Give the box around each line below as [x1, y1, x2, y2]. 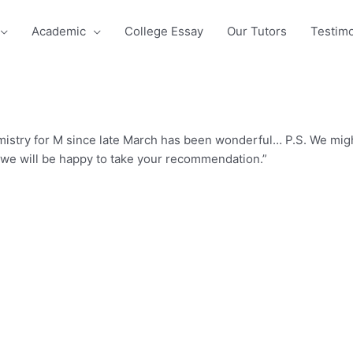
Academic [32, 24, 86, 39]
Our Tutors [227, 24, 287, 39]
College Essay [124, 24, 203, 39]
